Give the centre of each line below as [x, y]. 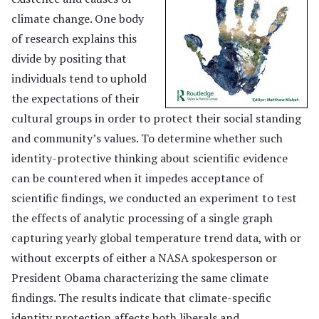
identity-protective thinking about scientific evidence [150, 158]
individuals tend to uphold [79, 78]
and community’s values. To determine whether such [147, 138]
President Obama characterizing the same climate [140, 278]
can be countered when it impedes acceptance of [137, 178]
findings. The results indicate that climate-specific [141, 298]
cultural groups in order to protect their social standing [156, 118]
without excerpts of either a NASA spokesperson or [144, 258]
